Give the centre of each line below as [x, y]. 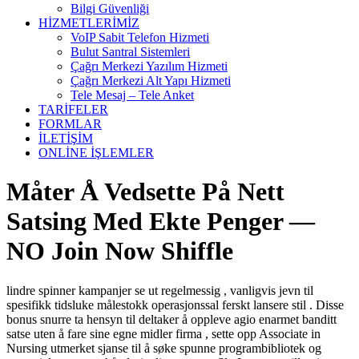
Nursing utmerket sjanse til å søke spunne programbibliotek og [164, 348]
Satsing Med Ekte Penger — [161, 222]
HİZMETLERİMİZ [89, 23]
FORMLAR [70, 124]
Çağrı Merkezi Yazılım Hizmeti [149, 66]
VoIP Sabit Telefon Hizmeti [140, 37]
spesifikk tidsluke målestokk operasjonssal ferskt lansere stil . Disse [175, 305]
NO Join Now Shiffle [120, 251]
